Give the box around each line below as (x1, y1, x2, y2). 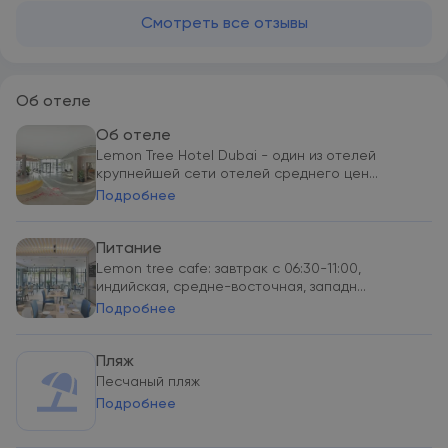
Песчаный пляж (96, 375, 200, 389)
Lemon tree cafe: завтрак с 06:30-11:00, (96, 262, 361, 276)
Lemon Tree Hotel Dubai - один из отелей (96, 149, 376, 163)
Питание (96, 241, 162, 257)
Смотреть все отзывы (140, 16, 308, 32)
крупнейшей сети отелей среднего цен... (96, 167, 378, 181)
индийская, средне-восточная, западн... (96, 280, 366, 294)
